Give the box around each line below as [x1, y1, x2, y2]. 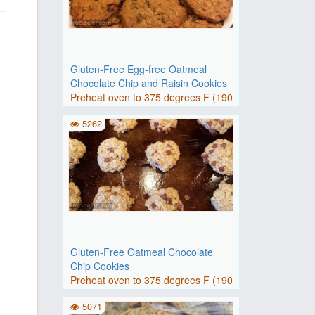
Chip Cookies [70, 259, 129, 273]
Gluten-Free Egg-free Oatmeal [70, 62, 207, 76]
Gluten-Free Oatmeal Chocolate [70, 245, 213, 259]
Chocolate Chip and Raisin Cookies [70, 76, 227, 90]
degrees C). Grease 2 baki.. [70, 104, 194, 118]
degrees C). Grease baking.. [70, 287, 197, 301]
